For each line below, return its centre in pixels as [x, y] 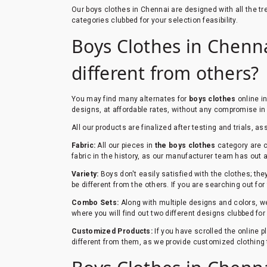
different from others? [165, 73]
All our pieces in [125, 145]
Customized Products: [113, 231]
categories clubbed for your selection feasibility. [155, 20]
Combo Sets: [95, 202]
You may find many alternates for [130, 99]
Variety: [85, 174]
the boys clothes [185, 145]
